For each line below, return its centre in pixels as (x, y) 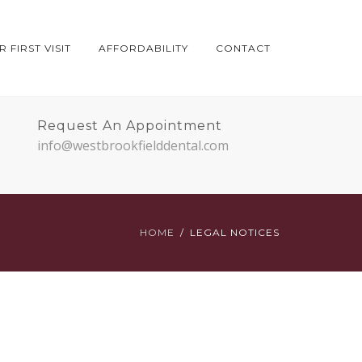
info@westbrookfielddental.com (133, 145)
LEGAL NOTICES (235, 232)
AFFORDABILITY (143, 48)
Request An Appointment (130, 126)
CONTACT (243, 48)
